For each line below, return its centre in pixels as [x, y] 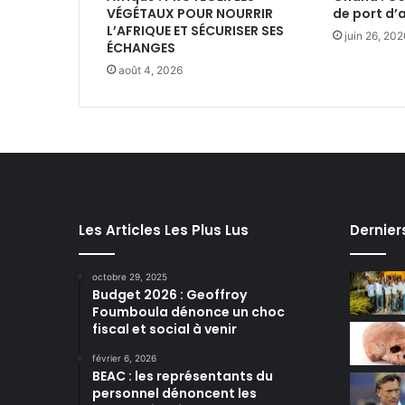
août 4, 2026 [151, 71]
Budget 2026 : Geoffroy [170, 295]
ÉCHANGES [141, 48]
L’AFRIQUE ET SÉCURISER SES [195, 31]
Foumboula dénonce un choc [188, 312]
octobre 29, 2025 [130, 277]
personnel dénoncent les [174, 394]
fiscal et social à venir [165, 330]
